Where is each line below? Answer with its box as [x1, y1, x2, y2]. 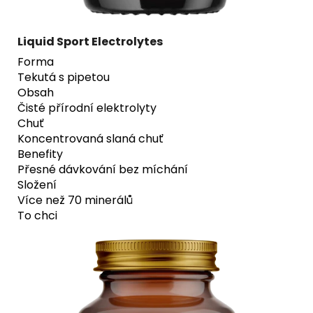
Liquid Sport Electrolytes [17, 33, 163, 50]
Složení [17, 176, 57, 193]
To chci [17, 207, 57, 224]
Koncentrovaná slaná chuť [17, 130, 163, 147]
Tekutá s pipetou [17, 68, 110, 85]
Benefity [17, 145, 63, 162]
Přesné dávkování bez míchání [17, 161, 188, 177]
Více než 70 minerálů [17, 191, 133, 208]
